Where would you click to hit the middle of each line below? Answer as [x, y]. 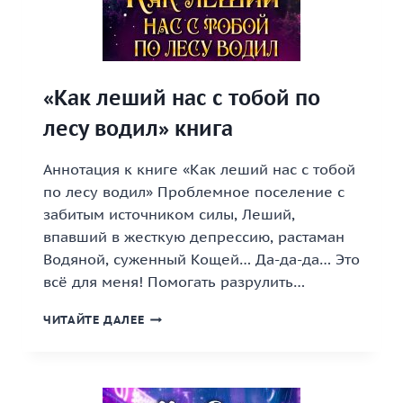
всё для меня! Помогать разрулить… [174, 282]
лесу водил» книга [138, 128]
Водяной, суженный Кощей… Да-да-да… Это [201, 259]
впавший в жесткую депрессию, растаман [194, 237]
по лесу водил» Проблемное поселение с [194, 192]
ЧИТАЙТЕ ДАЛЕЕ [94, 320]
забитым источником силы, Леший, [169, 214]
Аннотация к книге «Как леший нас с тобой [199, 169]
